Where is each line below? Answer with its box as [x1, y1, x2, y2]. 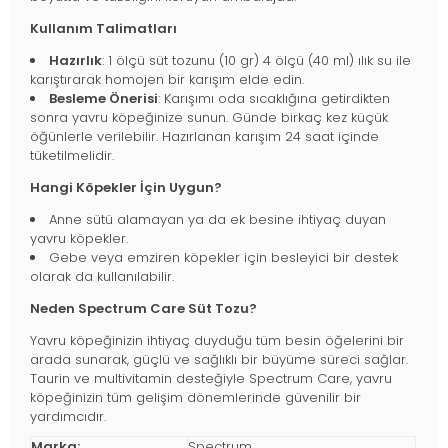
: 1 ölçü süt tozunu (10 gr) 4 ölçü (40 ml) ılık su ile [102, 51, 411, 71]
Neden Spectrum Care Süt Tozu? [30, 299, 257, 319]
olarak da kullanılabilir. [30, 267, 174, 287]
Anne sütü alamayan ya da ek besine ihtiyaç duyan [49, 210, 386, 230]
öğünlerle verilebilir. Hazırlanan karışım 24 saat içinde [30, 127, 379, 147]
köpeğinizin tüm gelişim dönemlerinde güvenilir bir [30, 388, 361, 408]
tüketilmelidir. [30, 146, 114, 166]
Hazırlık [49, 51, 102, 71]
